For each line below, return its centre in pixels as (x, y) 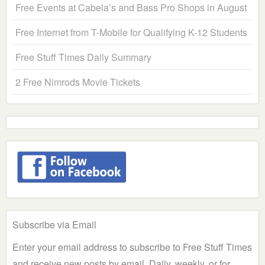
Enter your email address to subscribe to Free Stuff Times (132, 247)
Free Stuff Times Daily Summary (83, 57)
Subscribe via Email (54, 225)
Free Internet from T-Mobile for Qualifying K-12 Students (131, 33)
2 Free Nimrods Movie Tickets (78, 82)
